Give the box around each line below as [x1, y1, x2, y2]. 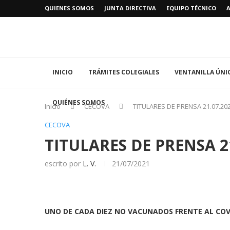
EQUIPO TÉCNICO [166, 4, 216, 12]
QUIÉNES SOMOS [52, 98, 105, 107]
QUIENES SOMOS [45, 4, 94, 12]
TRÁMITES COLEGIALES [88, 68, 159, 77]
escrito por [45, 159, 83, 169]
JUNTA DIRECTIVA [104, 4, 156, 12]
